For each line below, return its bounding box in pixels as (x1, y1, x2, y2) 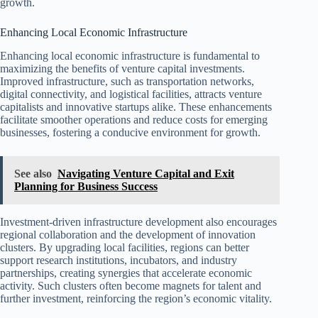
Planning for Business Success (14, 180, 158, 192)
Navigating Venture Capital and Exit (57, 167, 234, 180)
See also (14, 167, 52, 180)
